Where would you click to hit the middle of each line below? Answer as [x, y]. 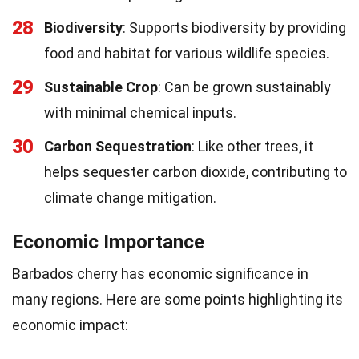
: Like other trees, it [252, 146]
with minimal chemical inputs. [140, 112]
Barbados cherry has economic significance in [160, 273]
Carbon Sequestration [118, 146]
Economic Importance [108, 242]
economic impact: [70, 325]
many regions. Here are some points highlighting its [177, 299]
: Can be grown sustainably [244, 87]
